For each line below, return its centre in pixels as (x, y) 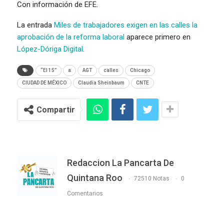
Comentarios (85, 194)
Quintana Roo (95, 177)
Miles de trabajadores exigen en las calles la (126, 25)
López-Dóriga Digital (50, 49)
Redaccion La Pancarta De (120, 162)
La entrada (35, 25)
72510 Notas (152, 179)
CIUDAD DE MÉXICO (44, 82)
